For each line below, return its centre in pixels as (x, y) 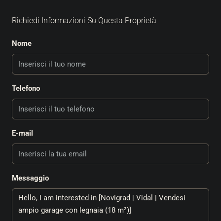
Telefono (26, 89)
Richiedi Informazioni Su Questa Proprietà (84, 21)
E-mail (22, 133)
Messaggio (30, 178)
